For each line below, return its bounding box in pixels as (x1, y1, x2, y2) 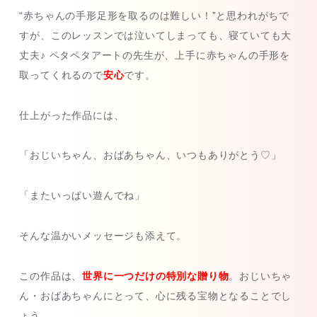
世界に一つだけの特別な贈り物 (82, 270, 229, 282)
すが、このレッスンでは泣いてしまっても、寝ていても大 (19, 29, 292, 41)
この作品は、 (19, 270, 83, 282)
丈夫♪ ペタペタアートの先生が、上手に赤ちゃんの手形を (19, 49, 290, 61)
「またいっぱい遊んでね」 (19, 190, 145, 202)
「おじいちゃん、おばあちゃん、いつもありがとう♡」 (19, 149, 282, 161)
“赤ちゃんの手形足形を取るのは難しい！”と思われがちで (19, 9, 289, 21)
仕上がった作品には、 (19, 109, 125, 121)
